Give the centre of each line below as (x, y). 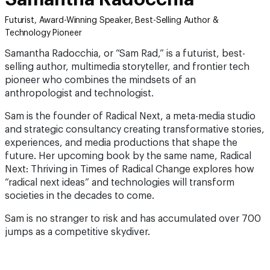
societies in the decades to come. (80, 196)
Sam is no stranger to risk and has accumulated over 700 (133, 219)
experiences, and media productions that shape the (121, 143)
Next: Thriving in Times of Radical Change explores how (130, 169)
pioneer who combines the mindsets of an (100, 80)
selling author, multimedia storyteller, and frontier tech (127, 67)
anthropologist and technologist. (79, 93)
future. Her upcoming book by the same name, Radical (128, 156)
